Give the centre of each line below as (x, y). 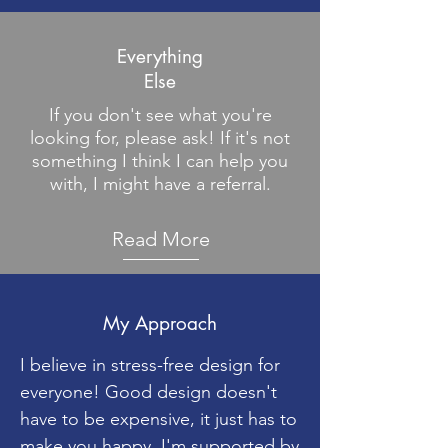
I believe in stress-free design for (150, 365)
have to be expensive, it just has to (158, 419)
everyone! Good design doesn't (148, 392)
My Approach (160, 323)
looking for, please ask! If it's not (160, 138)
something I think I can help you (160, 161)
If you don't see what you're (160, 115)
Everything (160, 56)
